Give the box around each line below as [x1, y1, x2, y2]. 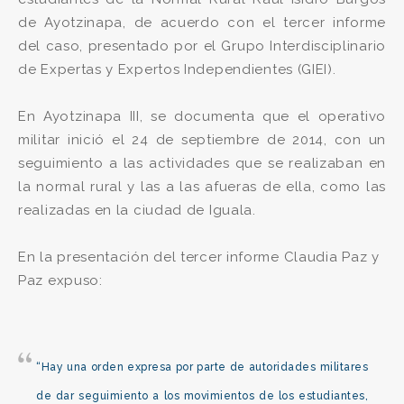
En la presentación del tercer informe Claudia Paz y [18, 249, 380, 265]
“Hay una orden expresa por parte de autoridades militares [36, 361, 368, 373]
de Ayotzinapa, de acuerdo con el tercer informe [18, 14, 386, 31]
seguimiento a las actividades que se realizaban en [18, 155, 386, 171]
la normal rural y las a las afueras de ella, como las [18, 179, 386, 195]
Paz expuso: [18, 272, 103, 289]
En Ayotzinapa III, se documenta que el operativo [18, 108, 386, 124]
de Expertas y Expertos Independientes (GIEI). [18, 61, 336, 78]
